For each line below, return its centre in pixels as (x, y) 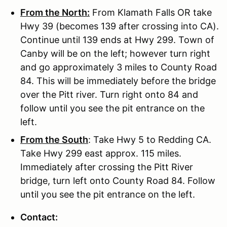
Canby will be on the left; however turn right (115, 53)
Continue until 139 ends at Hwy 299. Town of (117, 40)
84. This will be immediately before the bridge (118, 81)
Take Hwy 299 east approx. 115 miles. (101, 153)
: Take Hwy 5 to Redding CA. (150, 139)
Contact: (40, 217)
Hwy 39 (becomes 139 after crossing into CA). (120, 26)
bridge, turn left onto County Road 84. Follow (118, 180)
